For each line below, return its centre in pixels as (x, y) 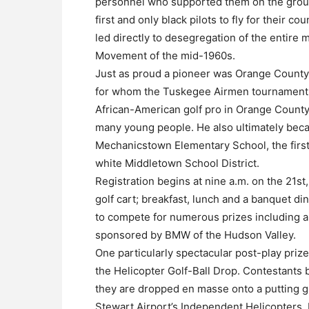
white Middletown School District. (177, 163)
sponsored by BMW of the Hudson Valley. (196, 235)
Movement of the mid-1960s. (165, 55)
